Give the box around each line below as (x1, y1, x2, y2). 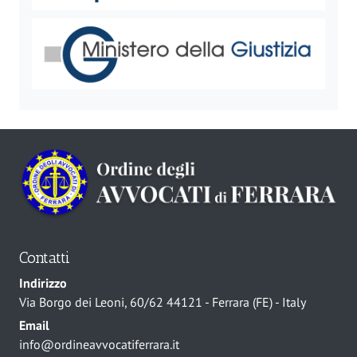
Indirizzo (19, 275, 67, 292)
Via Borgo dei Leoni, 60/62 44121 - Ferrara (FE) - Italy (19, 294, 306, 311)
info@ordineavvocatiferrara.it (19, 336, 179, 353)
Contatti (19, 248, 70, 268)
